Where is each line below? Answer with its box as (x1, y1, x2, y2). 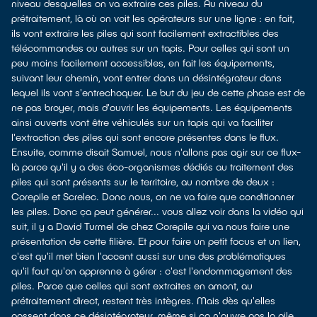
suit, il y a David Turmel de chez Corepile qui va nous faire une (11, 220, 289, 232)
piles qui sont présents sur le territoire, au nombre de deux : (11, 175, 275, 188)
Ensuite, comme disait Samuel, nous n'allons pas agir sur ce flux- (11, 146, 301, 158)
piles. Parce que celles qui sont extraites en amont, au (11, 279, 253, 292)
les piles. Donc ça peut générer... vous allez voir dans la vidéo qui (11, 205, 304, 217)
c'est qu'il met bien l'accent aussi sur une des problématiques (11, 250, 286, 262)
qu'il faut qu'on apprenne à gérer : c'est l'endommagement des (11, 265, 292, 277)
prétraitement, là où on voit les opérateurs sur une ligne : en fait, (11, 12, 294, 24)
